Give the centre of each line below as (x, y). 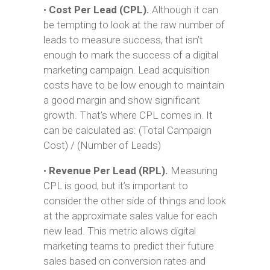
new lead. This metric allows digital (119, 231)
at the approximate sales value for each (130, 216)
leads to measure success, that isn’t (123, 40)
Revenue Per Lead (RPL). (108, 171)
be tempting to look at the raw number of (134, 25)
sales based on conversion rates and (124, 261)
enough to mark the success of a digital (130, 55)
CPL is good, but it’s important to (115, 186)
